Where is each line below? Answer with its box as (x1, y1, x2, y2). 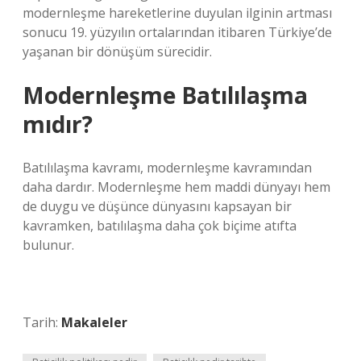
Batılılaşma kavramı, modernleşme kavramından (23, 159, 312, 176)
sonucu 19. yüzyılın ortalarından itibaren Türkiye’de (23, 23, 332, 41)
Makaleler (61, 313, 127, 331)
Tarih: (23, 313, 61, 331)
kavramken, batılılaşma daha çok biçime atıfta (23, 217, 297, 234)
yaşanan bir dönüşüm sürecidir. (23, 43, 212, 60)
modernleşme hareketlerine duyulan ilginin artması (23, 4, 332, 22)
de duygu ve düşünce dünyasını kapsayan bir (23, 197, 292, 215)
